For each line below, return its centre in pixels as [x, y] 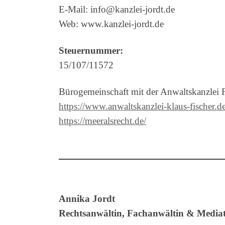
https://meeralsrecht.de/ [102, 121]
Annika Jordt [87, 198]
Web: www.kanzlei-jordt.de [111, 24]
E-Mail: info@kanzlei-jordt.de [117, 9]
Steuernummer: [91, 50]
